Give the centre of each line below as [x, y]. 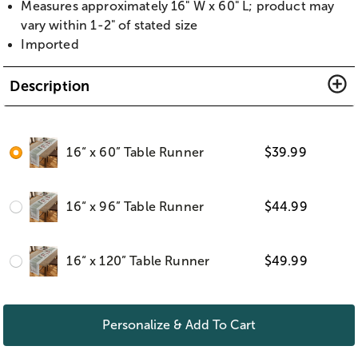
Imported [50, 44]
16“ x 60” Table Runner [135, 152]
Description [50, 86]
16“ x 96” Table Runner [135, 206]
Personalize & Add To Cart [179, 325]
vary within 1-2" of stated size [109, 25]
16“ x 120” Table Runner [138, 261]
